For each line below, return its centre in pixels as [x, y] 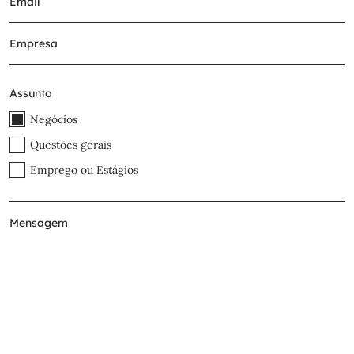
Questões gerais [71, 144]
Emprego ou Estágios [84, 170]
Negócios [54, 119]
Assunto [31, 94]
